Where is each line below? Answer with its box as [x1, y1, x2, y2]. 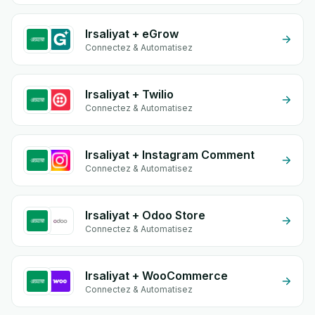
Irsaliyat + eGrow [85, 27, 179, 41]
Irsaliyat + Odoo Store [85, 208, 205, 222]
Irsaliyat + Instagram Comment [85, 148, 255, 162]
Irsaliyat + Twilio [85, 87, 174, 101]
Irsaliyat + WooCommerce [85, 269, 228, 283]
